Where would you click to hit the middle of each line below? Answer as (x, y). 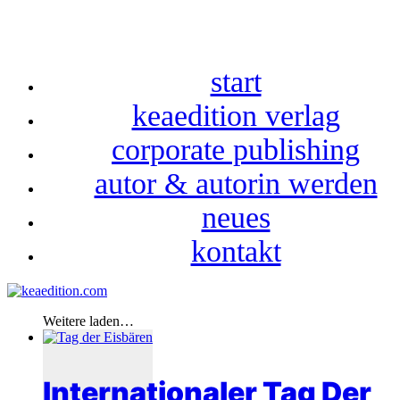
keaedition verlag (236, 115)
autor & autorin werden (236, 183)
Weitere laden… (88, 321)
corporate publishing (236, 149)
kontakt (236, 251)
